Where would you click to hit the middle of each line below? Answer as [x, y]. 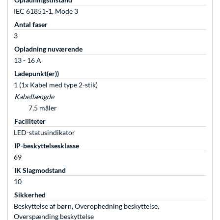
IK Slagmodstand [40, 170]
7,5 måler [43, 108]
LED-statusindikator [44, 133]
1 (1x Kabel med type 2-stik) [56, 85]
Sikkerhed [30, 195]
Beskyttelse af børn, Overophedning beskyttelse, [86, 206]
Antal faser [31, 25]
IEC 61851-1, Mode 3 [46, 11]
